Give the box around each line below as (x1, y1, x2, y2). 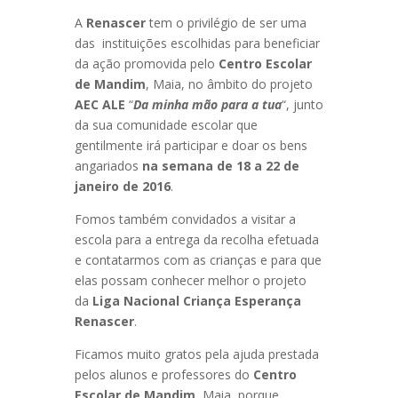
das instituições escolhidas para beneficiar (75, 35, 320, 52)
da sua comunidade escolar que (75, 116, 258, 133)
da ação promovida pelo (75, 55, 219, 72)
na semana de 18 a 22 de (142, 157, 299, 174)
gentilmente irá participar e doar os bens (75, 137, 307, 154)
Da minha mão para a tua (133, 96, 282, 113)
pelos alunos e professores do (75, 366, 253, 383)
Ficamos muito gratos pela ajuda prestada (75, 346, 319, 362)
